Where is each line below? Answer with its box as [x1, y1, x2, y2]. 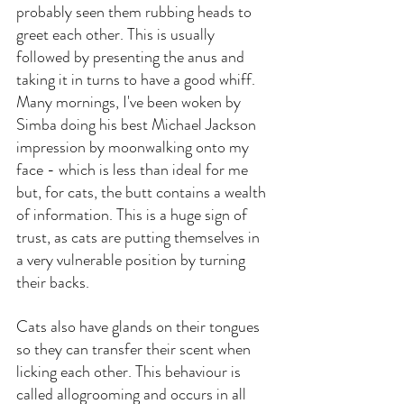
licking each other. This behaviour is [16, 360, 244, 384]
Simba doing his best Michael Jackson [16, 113, 260, 137]
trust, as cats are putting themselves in [16, 225, 263, 250]
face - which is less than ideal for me [16, 158, 252, 182]
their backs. [16, 271, 89, 295]
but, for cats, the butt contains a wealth [16, 180, 270, 205]
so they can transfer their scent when [16, 337, 254, 362]
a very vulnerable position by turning [16, 248, 249, 272]
